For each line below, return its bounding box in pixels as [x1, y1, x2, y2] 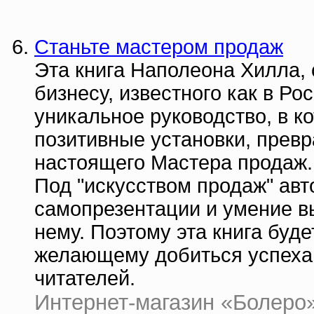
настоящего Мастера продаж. [34, 151, 313, 174]
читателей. [34, 267, 135, 289]
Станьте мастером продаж [34, 36, 283, 58]
